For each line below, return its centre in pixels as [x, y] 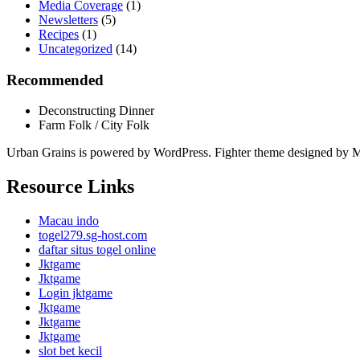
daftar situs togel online [97, 250]
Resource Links [70, 187]
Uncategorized [76, 49]
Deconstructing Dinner [96, 111]
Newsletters [68, 20]
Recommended [55, 80]
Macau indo [69, 221]
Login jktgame [76, 293]
